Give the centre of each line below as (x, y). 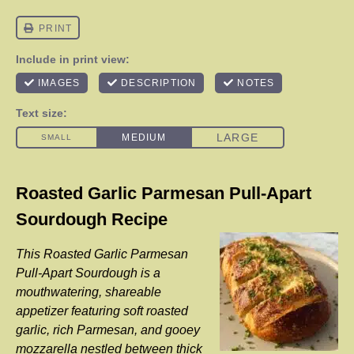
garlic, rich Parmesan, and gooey (108, 330)
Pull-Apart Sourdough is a (88, 273)
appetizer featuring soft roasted (102, 311)
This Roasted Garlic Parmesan (102, 254)
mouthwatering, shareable (88, 292)
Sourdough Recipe (92, 219)
